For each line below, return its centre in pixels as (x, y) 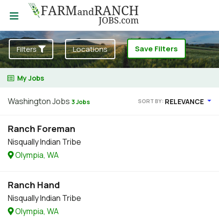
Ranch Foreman (42, 129)
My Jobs (31, 78)
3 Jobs (81, 102)
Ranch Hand (34, 185)
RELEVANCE (185, 101)
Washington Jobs (40, 101)
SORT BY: (152, 101)
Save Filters (156, 49)
